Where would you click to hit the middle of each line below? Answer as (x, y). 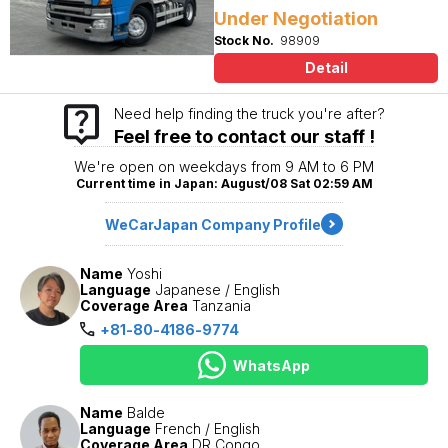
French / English (207, 428)
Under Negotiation (296, 18)
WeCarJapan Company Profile (213, 224)
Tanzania (221, 305)
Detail (326, 67)
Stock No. (244, 40)
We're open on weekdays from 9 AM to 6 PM (224, 166)
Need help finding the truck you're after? (249, 113)
